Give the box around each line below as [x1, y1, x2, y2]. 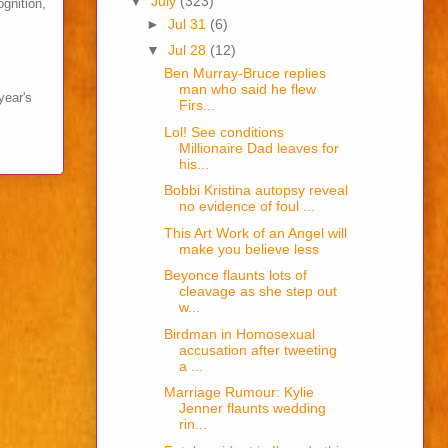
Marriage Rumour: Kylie [163, 384, 314, 401]
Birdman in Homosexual [163, 325, 315, 342]
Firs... [178, 97, 215, 114]
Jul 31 [167, 15, 210, 32]
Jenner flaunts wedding [178, 400, 326, 417]
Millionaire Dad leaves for [178, 139, 339, 156]
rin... [178, 416, 207, 433]
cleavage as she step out [178, 283, 337, 300]
